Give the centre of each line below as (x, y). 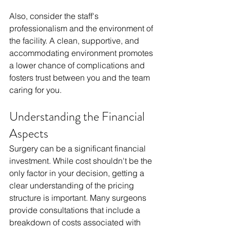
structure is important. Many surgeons (79, 198)
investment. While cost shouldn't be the (82, 161)
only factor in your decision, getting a (78, 173)
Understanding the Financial (78, 117)
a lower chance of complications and (78, 65)
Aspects (29, 134)
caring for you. (35, 90)
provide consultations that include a (76, 210)
